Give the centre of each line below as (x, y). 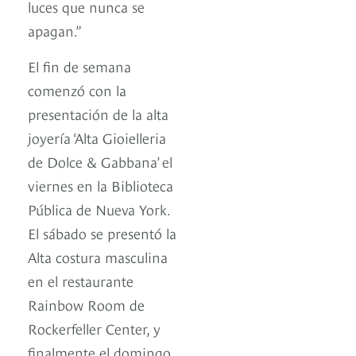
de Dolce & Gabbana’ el (100, 161)
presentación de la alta (98, 114)
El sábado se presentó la (102, 233)
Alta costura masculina (98, 257)
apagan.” (55, 30)
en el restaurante (81, 281)
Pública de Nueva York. (99, 209)
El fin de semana (79, 66)
